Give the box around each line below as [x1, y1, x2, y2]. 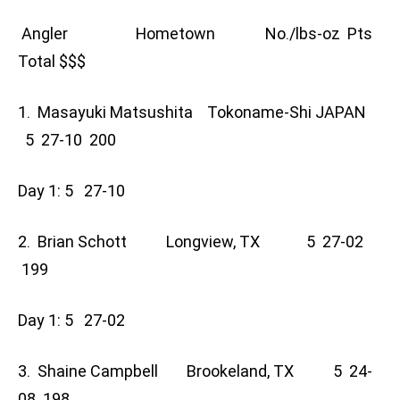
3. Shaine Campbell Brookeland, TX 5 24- [18, 362, 372, 381]
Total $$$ [18, 52, 86, 71]
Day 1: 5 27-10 [18, 181, 136, 201]
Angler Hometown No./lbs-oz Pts [18, 24, 379, 44]
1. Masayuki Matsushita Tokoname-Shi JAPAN [18, 103, 380, 122]
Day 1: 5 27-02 [18, 311, 136, 330]
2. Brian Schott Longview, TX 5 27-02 [18, 232, 363, 252]
